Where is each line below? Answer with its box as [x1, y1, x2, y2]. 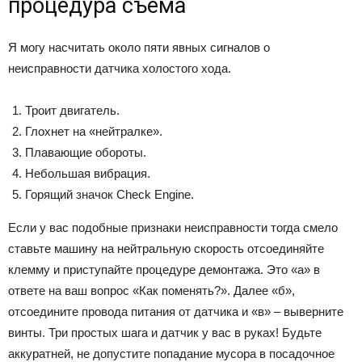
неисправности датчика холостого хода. [8, 61, 231, 76]
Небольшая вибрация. [25, 166, 150, 181]
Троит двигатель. [25, 103, 120, 118]
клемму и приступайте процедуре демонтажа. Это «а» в [8, 263, 320, 277]
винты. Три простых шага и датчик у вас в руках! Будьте [8, 326, 322, 340]
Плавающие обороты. [25, 145, 146, 160]
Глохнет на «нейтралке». [25, 124, 162, 139]
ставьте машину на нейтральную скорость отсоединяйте [8, 242, 324, 256]
